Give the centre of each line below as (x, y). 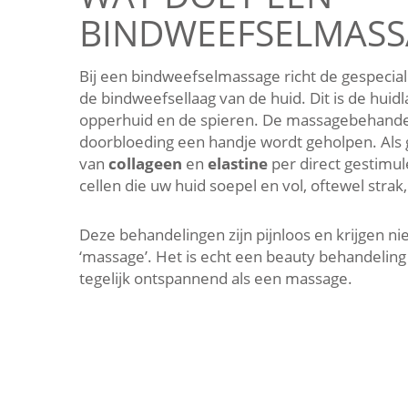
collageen (145, 163)
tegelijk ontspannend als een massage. (216, 278)
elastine (238, 163)
